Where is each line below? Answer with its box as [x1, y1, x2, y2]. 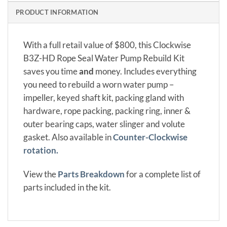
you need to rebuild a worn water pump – [23, 79, 174, 90]
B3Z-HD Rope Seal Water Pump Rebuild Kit [23, 53, 184, 63]
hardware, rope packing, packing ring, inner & [23, 105, 191, 116]
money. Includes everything [94, 66, 197, 77]
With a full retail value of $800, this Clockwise [23, 40, 191, 50]
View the [23, 169, 58, 180]
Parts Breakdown [58, 169, 125, 180]
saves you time [23, 66, 79, 77]
